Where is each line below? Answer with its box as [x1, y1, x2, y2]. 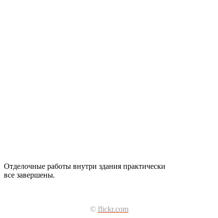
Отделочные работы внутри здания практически [4, 162, 165, 170]
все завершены [4, 170, 53, 179]
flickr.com [97, 204, 128, 213]
